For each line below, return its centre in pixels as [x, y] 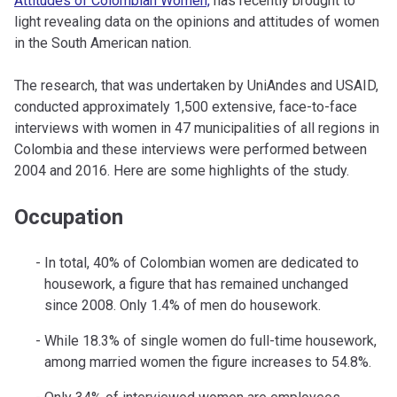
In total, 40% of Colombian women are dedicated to [201, 263]
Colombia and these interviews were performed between [191, 150]
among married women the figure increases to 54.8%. [207, 362]
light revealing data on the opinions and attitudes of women [197, 22]
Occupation [69, 218]
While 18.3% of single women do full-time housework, [210, 341]
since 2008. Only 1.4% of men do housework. [182, 306]
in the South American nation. [103, 43]
